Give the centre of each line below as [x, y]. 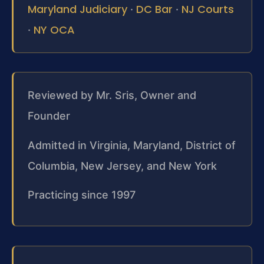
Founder [49, 116]
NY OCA [54, 30]
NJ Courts [208, 9]
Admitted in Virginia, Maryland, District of [132, 145]
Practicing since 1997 [82, 195]
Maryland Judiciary [77, 9]
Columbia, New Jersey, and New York [122, 166]
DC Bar [154, 9]
